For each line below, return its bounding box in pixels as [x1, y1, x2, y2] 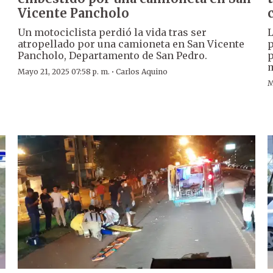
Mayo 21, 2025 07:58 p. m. [18, 66, 110, 76]
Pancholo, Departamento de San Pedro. [18, 49, 208, 62]
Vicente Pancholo [18, 5, 130, 21]
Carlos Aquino [116, 66, 168, 76]
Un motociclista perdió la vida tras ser [18, 26, 207, 38]
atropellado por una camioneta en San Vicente [18, 37, 245, 50]
